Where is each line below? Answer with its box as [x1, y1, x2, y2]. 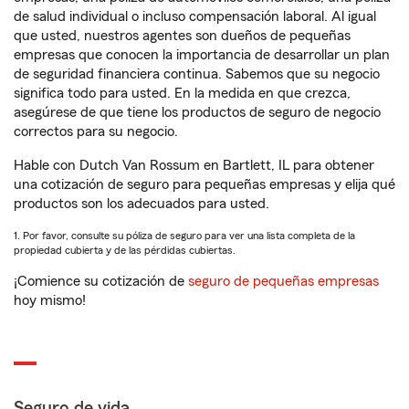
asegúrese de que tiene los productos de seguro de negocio [14, 105, 381, 120]
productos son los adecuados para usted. [14, 196, 269, 211]
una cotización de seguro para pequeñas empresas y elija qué [14, 177, 395, 192]
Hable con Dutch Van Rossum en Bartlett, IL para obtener [14, 158, 374, 173]
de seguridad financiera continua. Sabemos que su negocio [14, 67, 380, 81]
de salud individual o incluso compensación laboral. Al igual [14, 9, 376, 24]
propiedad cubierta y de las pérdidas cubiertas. [14, 245, 236, 256]
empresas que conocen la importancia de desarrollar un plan [14, 47, 390, 62]
